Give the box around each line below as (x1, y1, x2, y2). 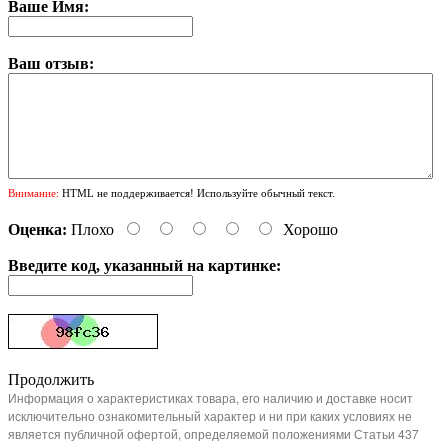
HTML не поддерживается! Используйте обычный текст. (59, 187, 335, 200)
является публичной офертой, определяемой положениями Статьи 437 (8, 425, 419, 443)
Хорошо (283, 221, 338, 239)
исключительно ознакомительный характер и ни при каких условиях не (8, 407, 412, 425)
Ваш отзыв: (8, 55, 94, 73)
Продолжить (8, 371, 94, 389)
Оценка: (8, 221, 67, 239)
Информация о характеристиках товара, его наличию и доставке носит (8, 389, 413, 407)
